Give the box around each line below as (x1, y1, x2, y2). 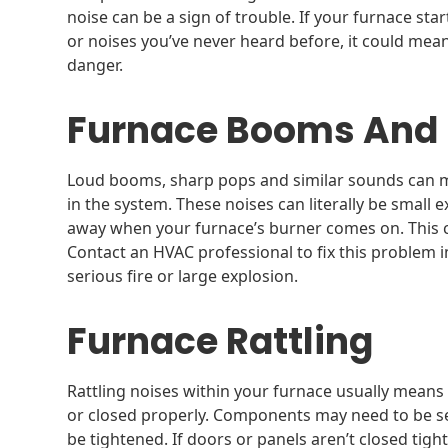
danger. (67, 53, 124, 76)
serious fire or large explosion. (67, 264, 299, 287)
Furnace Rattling (67, 315, 374, 367)
